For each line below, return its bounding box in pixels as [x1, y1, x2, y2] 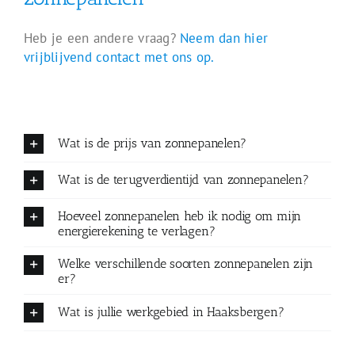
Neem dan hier [180, 29, 269, 48]
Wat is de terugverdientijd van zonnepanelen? [57, 171, 309, 187]
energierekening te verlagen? [57, 223, 216, 239]
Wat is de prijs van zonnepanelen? [57, 135, 247, 151]
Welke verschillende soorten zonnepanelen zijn [57, 256, 314, 272]
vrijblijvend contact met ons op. [23, 48, 215, 67]
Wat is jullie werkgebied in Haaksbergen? [57, 303, 284, 319]
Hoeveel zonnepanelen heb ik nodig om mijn [57, 208, 302, 223]
